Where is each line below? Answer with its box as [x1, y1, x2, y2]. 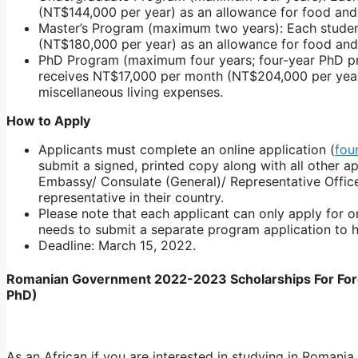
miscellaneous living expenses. [38, 84, 223, 101]
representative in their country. [38, 189, 224, 206]
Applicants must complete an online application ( [38, 141, 335, 158]
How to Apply [6, 113, 90, 129]
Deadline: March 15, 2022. [38, 237, 196, 254]
